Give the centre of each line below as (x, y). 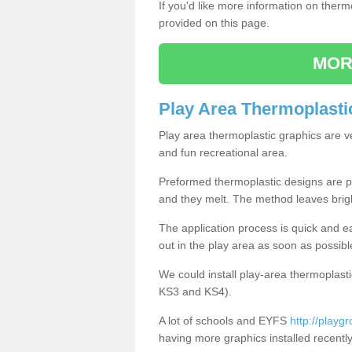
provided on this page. (214, 22)
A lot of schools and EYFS (224, 320)
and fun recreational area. (223, 152)
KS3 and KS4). (195, 291)
